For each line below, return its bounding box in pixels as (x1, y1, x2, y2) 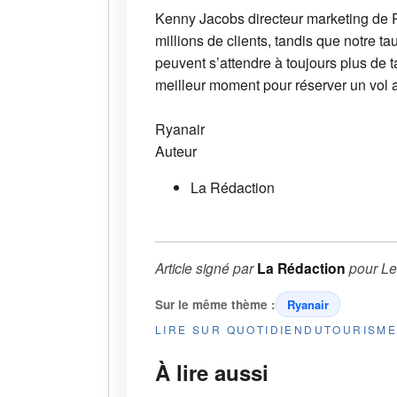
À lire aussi (155, 357, 269, 388)
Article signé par (155, 258, 257, 278)
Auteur (155, 141, 197, 162)
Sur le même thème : (155, 296, 276, 314)
